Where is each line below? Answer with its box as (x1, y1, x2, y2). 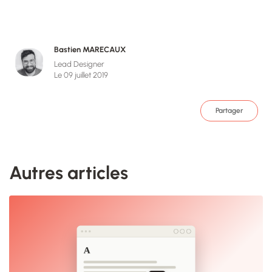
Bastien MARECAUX (54, 45, 126, 55)
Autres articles (9, 161, 128, 185)
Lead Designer (54, 59, 104, 69)
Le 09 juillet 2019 (54, 70, 108, 80)
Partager (216, 106, 243, 115)
